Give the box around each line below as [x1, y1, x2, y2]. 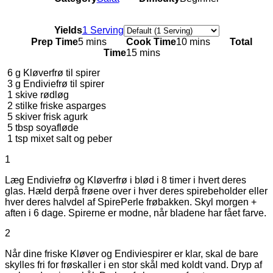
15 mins [126, 44, 160, 55]
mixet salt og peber [30, 131, 112, 142]
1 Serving [82, 22, 124, 33]
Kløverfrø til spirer [23, 65, 100, 76]
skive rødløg [15, 87, 69, 98]
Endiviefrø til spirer [23, 76, 104, 87]
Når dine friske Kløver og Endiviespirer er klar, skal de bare [5, 246, 258, 257]
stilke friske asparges [15, 98, 106, 109]
